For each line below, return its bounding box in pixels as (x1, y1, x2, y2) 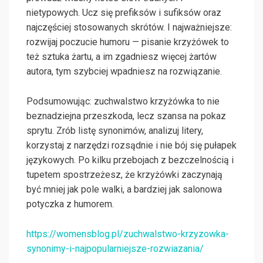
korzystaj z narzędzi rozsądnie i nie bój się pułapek (26, 140, 237, 151)
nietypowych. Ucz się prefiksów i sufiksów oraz (26, 7, 221, 19)
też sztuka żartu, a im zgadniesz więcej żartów (26, 51, 217, 63)
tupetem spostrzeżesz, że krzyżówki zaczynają (26, 169, 222, 181)
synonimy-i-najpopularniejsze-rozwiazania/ (26, 243, 204, 255)
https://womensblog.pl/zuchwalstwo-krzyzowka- (26, 228, 229, 240)
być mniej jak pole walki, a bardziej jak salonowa (26, 184, 222, 195)
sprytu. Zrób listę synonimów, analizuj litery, (26, 125, 203, 137)
